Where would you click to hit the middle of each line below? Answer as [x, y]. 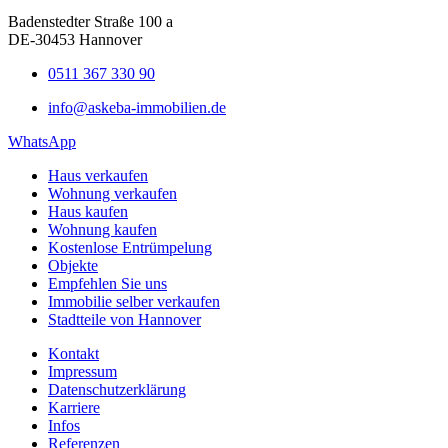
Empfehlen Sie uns [107, 283]
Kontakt [73, 353]
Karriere [74, 407]
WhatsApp [42, 141]
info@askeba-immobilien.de [137, 107]
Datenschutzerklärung [117, 389]
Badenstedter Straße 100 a [90, 21]
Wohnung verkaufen [112, 193]
